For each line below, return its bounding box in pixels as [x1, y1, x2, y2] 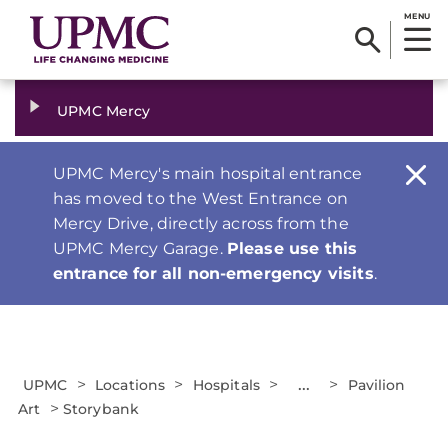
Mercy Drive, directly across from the [52, 214, 349, 233]
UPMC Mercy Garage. [52, 239, 227, 258]
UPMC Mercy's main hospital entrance [52, 164, 363, 183]
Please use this [226, 239, 358, 258]
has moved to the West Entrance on [52, 189, 349, 208]
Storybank [62, 400, 140, 418]
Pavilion [347, 376, 406, 394]
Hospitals [192, 376, 261, 394]
